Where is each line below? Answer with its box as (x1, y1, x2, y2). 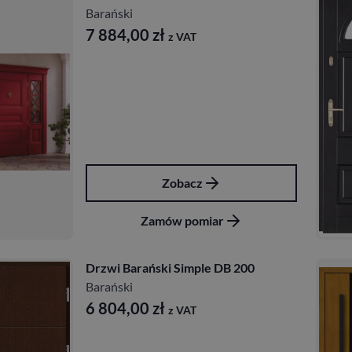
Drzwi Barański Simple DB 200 (86, 259, 255, 275)
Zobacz (161, 174, 203, 190)
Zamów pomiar (140, 212, 224, 228)
